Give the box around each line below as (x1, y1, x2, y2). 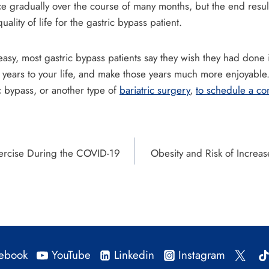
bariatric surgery (119, 83, 190, 97)
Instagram (178, 247, 226, 264)
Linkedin (114, 247, 155, 264)
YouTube (51, 247, 91, 264)
